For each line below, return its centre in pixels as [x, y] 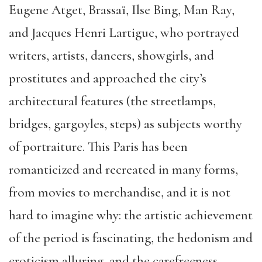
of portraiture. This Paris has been [98, 147]
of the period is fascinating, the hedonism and [131, 238]
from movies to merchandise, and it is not [120, 192]
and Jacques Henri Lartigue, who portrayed [124, 33]
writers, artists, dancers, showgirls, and [111, 56]
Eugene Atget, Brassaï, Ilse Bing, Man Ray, [122, 10]
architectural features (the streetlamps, [112, 101]
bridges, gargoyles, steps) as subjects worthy [125, 124]
